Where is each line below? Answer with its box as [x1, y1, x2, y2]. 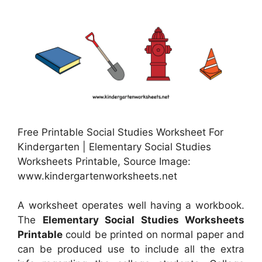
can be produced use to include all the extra [18, 243, 244, 256]
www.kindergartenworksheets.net [18, 170, 177, 182]
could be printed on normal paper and [63, 229, 244, 241]
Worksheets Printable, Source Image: [18, 155, 191, 167]
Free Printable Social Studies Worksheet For [18, 126, 223, 138]
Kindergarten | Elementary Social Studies [18, 140, 211, 153]
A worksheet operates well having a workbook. [18, 199, 244, 212]
